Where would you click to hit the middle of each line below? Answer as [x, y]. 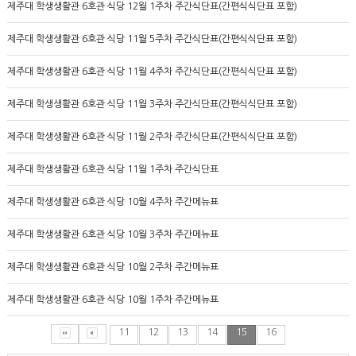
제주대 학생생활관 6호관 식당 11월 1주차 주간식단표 [112, 169]
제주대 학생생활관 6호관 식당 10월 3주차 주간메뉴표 [112, 234]
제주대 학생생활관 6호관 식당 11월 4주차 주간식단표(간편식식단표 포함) [152, 72]
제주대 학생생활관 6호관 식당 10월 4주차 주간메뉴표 [112, 202]
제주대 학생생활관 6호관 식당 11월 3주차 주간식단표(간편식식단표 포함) [152, 104]
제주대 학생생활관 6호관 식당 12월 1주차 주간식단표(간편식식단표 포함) [152, 6]
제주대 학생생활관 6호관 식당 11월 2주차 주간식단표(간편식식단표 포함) [152, 137]
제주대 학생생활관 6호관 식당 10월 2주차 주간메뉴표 [112, 267]
